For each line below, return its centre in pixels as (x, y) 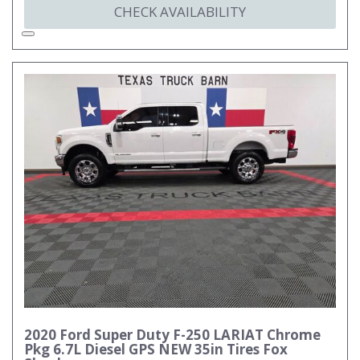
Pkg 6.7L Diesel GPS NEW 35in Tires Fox (156, 349)
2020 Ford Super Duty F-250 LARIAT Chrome (172, 335)
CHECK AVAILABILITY (180, 12)
